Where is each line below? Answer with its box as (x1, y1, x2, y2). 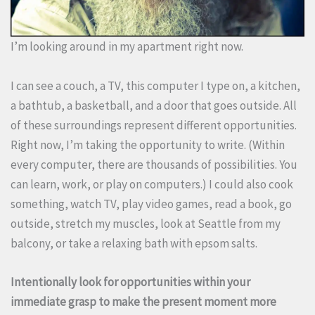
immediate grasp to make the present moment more (11, 293, 276, 309)
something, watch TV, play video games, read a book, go (11, 195, 292, 212)
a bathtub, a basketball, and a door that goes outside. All (11, 97, 297, 113)
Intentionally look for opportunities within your (11, 274, 250, 290)
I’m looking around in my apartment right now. (11, 39, 243, 55)
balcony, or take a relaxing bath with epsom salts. (11, 235, 257, 251)
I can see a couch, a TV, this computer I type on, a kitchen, (11, 77, 300, 94)
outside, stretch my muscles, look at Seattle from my (11, 215, 281, 231)
